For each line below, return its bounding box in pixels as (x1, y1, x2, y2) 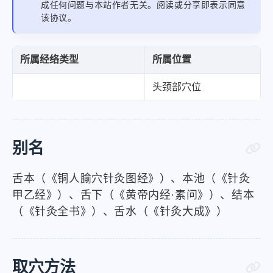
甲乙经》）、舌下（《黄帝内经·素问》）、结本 (12, 189, 255, 201)
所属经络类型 (20, 54, 79, 65)
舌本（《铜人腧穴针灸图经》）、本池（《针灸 (12, 172, 250, 185)
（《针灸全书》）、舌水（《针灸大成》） (12, 205, 228, 218)
